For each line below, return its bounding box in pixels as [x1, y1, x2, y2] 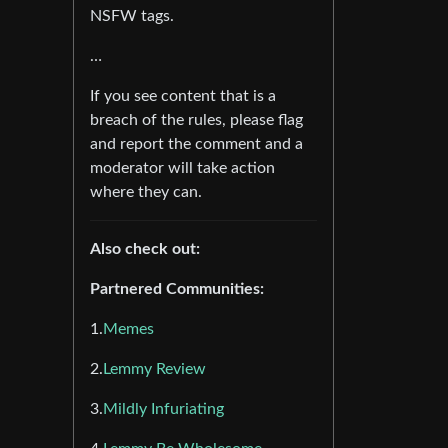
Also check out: [90, 240, 200, 257]
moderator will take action [90, 159, 275, 176]
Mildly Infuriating [103, 400, 224, 417]
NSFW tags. [90, 7, 174, 24]
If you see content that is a [90, 87, 276, 104]
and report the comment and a [90, 135, 303, 152]
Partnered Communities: [90, 280, 264, 297]
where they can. [90, 183, 202, 200]
